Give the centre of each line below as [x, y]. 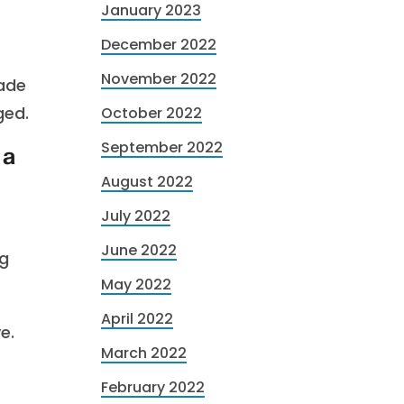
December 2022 [159, 45]
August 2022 [147, 182]
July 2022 [136, 216]
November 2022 [159, 79]
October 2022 [151, 113]
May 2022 [136, 285]
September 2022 [162, 147]
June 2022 [139, 250]
